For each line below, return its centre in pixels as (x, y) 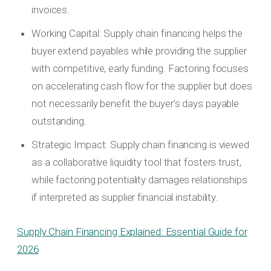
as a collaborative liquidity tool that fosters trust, (136, 162)
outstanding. (59, 121)
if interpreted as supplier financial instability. (125, 198)
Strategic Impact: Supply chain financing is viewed (140, 145)
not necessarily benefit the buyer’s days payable (135, 104)
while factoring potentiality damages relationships (139, 180)
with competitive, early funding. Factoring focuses (140, 69)
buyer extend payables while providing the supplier (139, 51)
